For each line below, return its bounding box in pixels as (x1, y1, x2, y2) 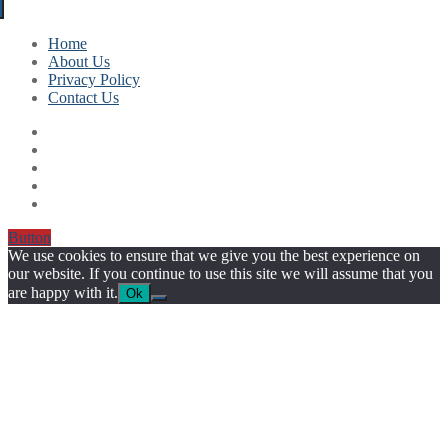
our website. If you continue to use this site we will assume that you (8, 264, 433, 282)
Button (8, 228, 51, 246)
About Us (48, 52, 110, 70)
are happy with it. (8, 283, 118, 301)
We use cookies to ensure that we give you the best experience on (8, 246, 420, 264)
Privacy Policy (48, 70, 140, 88)
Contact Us (48, 88, 119, 106)
